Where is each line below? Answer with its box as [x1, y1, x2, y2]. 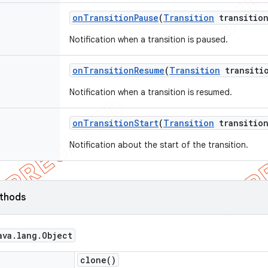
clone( [80, 254, 111, 266]
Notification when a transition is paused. [69, 34, 228, 45]
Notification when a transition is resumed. [69, 87, 232, 98]
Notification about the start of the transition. [69, 139, 248, 150]
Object [42, 230, 72, 241]
